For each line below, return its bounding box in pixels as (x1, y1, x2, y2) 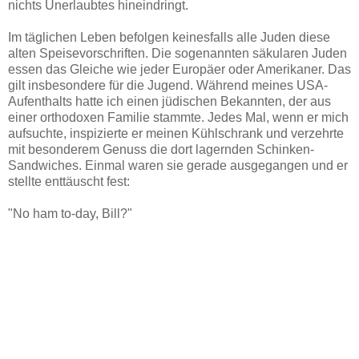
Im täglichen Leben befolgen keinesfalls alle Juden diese (8, 30, 330, 44)
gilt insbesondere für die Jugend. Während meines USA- (8, 78, 328, 92)
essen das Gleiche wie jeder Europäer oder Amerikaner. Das (8, 62, 351, 76)
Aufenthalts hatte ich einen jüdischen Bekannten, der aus (8, 94, 331, 108)
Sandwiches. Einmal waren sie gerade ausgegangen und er (8, 158, 348, 172)
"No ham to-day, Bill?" (8, 206, 132, 220)
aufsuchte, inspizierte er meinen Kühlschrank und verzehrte (8, 126, 344, 140)
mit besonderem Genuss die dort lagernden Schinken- (8, 142, 314, 156)
